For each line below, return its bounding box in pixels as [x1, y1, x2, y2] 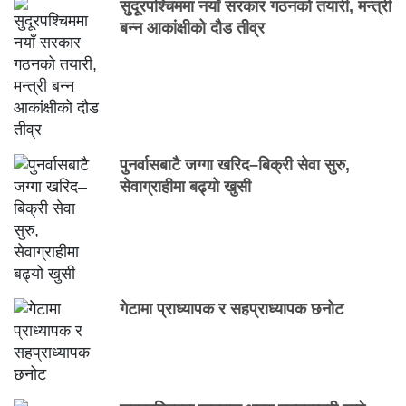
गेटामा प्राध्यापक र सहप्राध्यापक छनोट [120, 300, 344, 319]
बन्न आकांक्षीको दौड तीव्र [120, 19, 266, 38]
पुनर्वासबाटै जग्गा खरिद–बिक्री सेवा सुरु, [120, 156, 351, 175]
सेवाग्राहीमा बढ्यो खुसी [120, 178, 252, 197]
